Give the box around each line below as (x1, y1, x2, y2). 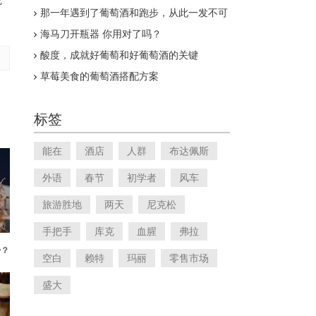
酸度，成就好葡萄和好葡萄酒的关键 (40, 49, 198, 61)
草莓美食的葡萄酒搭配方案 (40, 71, 159, 82)
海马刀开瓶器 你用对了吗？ (40, 28, 162, 39)
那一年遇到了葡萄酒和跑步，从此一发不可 (40, 7, 228, 18)
